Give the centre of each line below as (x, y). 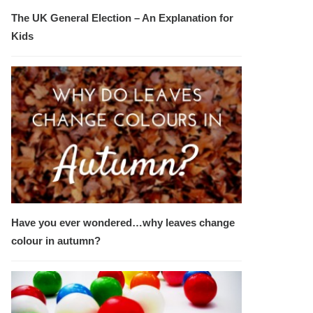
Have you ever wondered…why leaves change (123, 222)
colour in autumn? (56, 240)
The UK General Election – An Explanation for (122, 17)
